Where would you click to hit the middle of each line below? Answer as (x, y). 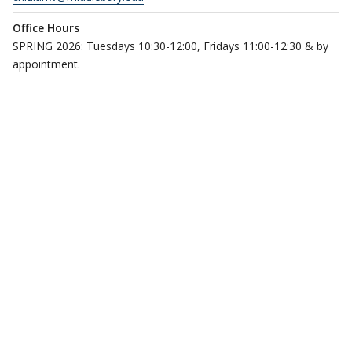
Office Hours (46, 28)
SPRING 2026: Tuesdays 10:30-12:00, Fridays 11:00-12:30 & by (170, 46)
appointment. (46, 64)
